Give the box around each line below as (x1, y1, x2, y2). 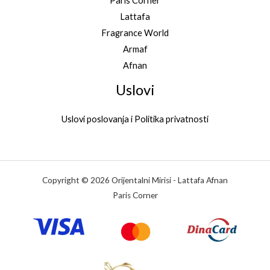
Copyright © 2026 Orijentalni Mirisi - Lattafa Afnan (42, 175, 228, 185)
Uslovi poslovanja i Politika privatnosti (61, 113, 209, 124)
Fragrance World (101, 28, 169, 39)
